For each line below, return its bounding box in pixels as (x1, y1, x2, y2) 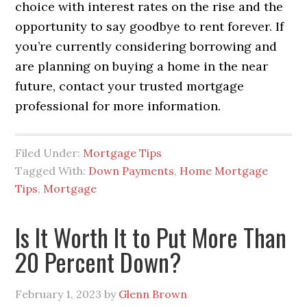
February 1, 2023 (15, 287, 102, 302)
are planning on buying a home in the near (15, 58, 269, 75)
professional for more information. (15, 98, 221, 114)
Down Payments (88, 164, 175, 178)
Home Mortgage (180, 164, 269, 178)
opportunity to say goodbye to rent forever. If (15, 19, 284, 35)
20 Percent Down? (15, 243, 182, 280)
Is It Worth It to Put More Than (15, 219, 287, 256)
